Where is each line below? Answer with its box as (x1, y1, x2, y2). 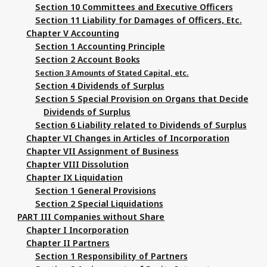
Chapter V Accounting (26, 27, 119, 39)
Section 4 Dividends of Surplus (35, 79, 164, 91)
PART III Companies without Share (17, 210, 165, 222)
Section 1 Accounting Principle (35, 40, 165, 52)
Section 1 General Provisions (35, 184, 156, 196)
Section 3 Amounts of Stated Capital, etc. (35, 67, 189, 78)
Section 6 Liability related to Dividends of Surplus (35, 119, 247, 131)
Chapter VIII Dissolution (26, 158, 129, 170)
